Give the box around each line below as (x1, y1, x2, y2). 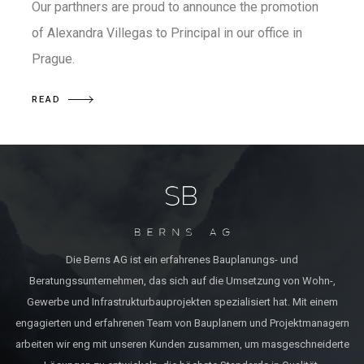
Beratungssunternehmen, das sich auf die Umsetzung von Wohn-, (28, 275, 336, 287)
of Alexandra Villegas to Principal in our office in (32, 25, 302, 41)
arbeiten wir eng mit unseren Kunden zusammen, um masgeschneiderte (15, 338, 349, 350)
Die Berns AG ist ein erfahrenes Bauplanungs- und (66, 253, 298, 266)
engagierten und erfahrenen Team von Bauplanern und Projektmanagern (15, 317, 349, 329)
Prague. (32, 51, 75, 67)
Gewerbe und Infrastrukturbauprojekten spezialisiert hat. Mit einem (26, 296, 338, 308)
